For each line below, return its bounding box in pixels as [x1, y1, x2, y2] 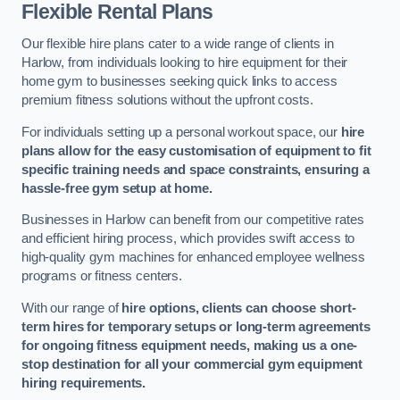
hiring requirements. [21, 375, 146, 390]
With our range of [21, 300, 122, 315]
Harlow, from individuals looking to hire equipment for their [21, 54, 348, 70]
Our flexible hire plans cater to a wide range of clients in [21, 36, 334, 51]
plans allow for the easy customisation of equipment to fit [21, 143, 371, 158]
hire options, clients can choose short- [121, 300, 356, 315]
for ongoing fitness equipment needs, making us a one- [21, 337, 358, 353]
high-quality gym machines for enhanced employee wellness [21, 250, 365, 265]
